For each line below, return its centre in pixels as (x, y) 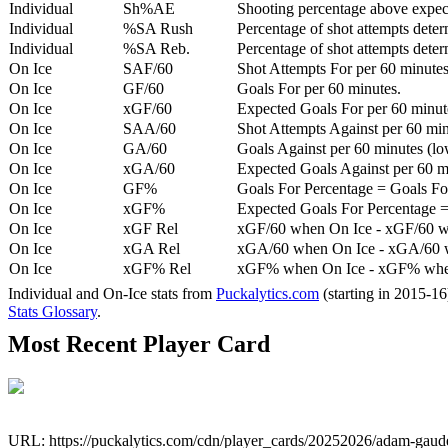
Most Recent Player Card (139, 344)
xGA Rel (151, 249)
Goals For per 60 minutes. (319, 89)
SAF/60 (148, 69)
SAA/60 (149, 129)
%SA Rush (158, 29)
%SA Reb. (156, 49)
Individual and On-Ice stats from (112, 294)
